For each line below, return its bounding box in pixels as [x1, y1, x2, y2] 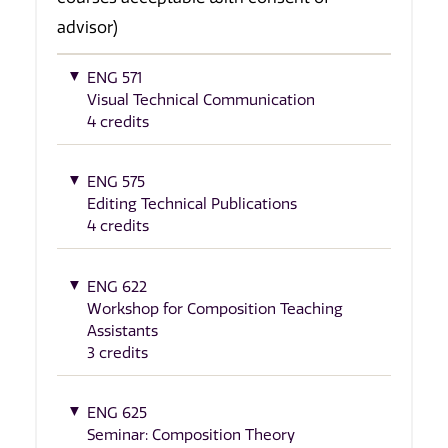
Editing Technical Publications [87, 195, 297, 214]
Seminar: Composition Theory [87, 426, 295, 445]
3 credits [87, 343, 148, 362]
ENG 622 [87, 277, 147, 296]
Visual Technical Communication [87, 90, 315, 109]
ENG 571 [87, 68, 142, 87]
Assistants [87, 321, 158, 340]
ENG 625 [87, 404, 147, 423]
